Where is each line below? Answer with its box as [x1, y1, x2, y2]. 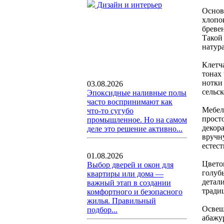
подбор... [87, 205, 117, 214]
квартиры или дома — [87, 169, 163, 178]
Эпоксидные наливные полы [87, 88, 186, 97]
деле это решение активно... [87, 124, 182, 133]
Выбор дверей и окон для [87, 160, 173, 169]
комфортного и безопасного [87, 187, 182, 196]
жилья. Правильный [87, 196, 156, 205]
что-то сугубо [87, 106, 133, 115]
